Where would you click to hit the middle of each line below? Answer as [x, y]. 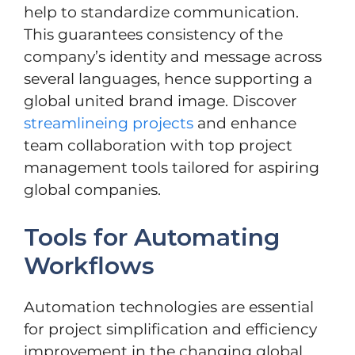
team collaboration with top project [158, 145]
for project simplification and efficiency [170, 330]
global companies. [92, 189]
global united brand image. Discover [160, 101]
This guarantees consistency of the [153, 34]
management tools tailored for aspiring [172, 167]
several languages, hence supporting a [168, 78]
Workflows [89, 266]
